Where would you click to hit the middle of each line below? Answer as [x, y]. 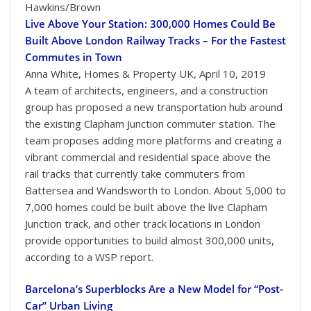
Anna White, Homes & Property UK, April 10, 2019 [145, 73]
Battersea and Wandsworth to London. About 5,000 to [155, 190]
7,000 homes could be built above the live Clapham [146, 207]
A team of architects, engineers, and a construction [146, 90]
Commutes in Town [74, 57]
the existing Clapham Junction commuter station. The [150, 123]
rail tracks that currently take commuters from [135, 173]
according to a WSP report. [89, 257]
